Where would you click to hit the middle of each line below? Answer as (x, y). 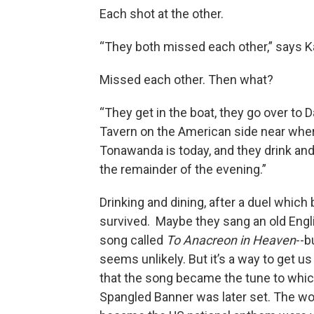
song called (133, 240)
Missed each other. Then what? (186, 80)
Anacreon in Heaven (239, 240)
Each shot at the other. (162, 14)
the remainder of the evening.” (183, 169)
